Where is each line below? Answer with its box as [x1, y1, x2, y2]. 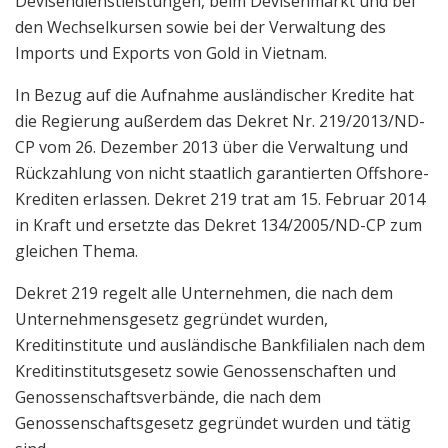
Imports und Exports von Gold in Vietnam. [15, 41, 327, 64]
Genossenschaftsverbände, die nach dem [15, 385, 321, 408]
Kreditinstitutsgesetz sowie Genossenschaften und [15, 359, 396, 382]
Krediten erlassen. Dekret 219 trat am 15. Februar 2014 [15, 187, 425, 210]
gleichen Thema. [15, 239, 138, 262]
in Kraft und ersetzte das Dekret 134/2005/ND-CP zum [15, 213, 422, 236]
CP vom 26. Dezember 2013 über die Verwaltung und [15, 135, 408, 158]
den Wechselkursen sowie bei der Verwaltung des [15, 15, 386, 38]
